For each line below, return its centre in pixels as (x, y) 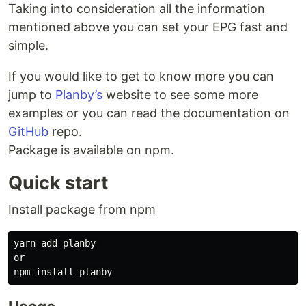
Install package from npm (82, 210)
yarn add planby (57, 244)
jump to (32, 95)
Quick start (58, 183)
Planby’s (79, 95)
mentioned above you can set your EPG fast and (148, 27)
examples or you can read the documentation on (149, 113)
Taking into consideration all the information (137, 9)
